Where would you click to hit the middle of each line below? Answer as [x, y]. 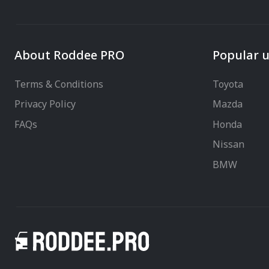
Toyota [228, 84]
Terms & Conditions [59, 84]
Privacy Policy [45, 105]
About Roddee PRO [69, 56]
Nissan [228, 145]
